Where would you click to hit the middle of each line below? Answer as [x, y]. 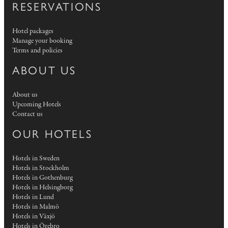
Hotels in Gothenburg [42, 178]
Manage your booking [42, 41]
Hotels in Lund [33, 197]
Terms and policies [37, 51]
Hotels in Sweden [36, 159]
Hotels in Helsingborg [42, 188]
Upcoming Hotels [37, 105]
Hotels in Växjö [34, 217]
